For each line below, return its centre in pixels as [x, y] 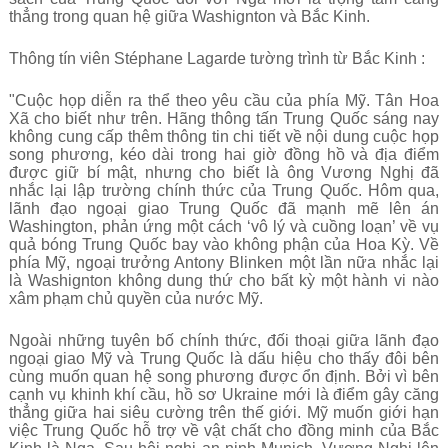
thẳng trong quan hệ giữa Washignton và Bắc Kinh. [189, 16]
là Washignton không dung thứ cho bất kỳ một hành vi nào [224, 280]
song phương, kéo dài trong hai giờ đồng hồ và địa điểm [224, 154]
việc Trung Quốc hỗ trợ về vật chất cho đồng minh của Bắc [224, 430]
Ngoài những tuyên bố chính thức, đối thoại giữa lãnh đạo [224, 340]
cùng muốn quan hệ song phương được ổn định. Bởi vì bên [224, 376]
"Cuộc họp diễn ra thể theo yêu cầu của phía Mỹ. [192, 100]
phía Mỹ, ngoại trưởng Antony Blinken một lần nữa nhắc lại [224, 262]
